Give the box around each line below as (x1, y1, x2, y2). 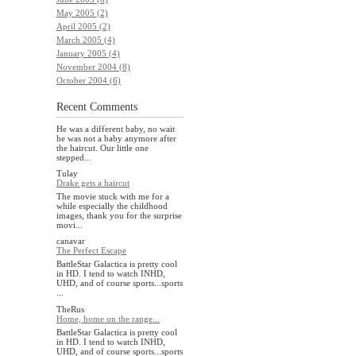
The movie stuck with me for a (56, 192, 169, 201)
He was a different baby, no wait (56, 123, 175, 133)
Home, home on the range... (56, 313, 160, 323)
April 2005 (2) (56, 21, 110, 31)
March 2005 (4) (56, 34, 115, 44)
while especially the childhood (56, 201, 168, 211)
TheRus (56, 304, 84, 314)
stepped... (56, 152, 91, 162)
